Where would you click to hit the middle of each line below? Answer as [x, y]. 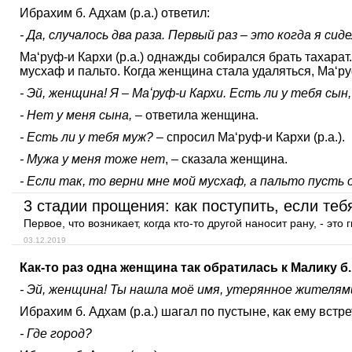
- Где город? [56, 334]
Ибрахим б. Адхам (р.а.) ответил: [115, 13]
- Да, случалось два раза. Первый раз [130, 35]
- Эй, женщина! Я [71, 93]
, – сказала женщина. [226, 159]
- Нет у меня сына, [76, 115]
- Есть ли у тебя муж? [86, 137]
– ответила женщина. [195, 115]
